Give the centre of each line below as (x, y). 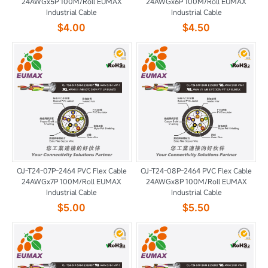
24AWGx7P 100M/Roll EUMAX (72, 181)
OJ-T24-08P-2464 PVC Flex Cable (197, 170)
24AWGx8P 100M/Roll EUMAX (196, 181)
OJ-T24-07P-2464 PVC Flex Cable (71, 170)
